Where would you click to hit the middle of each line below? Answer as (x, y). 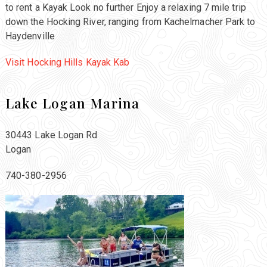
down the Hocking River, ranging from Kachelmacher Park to (130, 22)
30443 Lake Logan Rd (51, 135)
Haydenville (30, 36)
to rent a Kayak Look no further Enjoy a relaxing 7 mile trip (125, 8)
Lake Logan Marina (72, 103)
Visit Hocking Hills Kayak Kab (67, 63)
